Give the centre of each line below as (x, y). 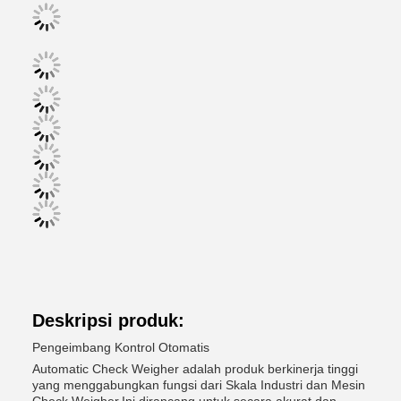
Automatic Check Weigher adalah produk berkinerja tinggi (195, 369)
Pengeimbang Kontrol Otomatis (121, 347)
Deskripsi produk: (108, 320)
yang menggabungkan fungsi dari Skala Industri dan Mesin (199, 385)
